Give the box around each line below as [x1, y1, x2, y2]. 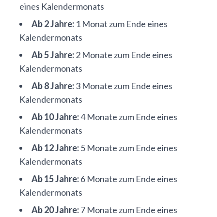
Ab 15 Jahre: [31, 173, 79, 184]
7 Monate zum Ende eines [79, 204, 177, 215]
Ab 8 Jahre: [31, 80, 74, 91]
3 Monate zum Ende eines [74, 80, 172, 91]
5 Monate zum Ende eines [79, 142, 177, 153]
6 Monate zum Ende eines [79, 173, 177, 184]
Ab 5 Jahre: [31, 49, 74, 60]
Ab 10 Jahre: [31, 111, 79, 122]
